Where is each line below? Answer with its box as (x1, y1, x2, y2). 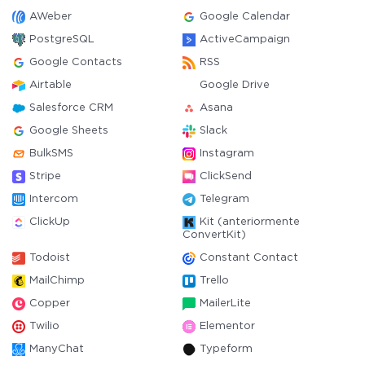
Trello (200, 276, 229, 285)
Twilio (29, 322, 59, 331)
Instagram (200, 149, 254, 158)
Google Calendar (200, 12, 290, 21)
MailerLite (200, 299, 251, 308)
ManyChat (29, 345, 84, 354)
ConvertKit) (182, 231, 246, 240)
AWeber (29, 12, 72, 21)
